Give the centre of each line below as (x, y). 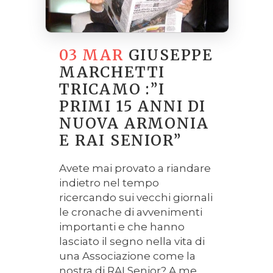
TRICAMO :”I (112, 89)
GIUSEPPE (171, 55)
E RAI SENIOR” (120, 140)
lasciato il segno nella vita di (132, 241)
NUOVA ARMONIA (134, 123)
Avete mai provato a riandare (135, 168)
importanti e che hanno (122, 226)
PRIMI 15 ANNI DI (133, 106)
